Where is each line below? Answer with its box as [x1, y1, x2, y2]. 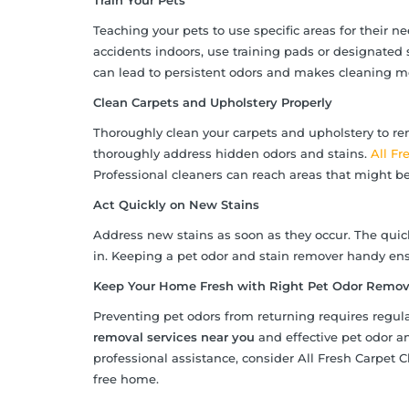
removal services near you [93, 330, 255, 345]
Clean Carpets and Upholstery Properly [93, 95, 332, 110]
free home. [93, 372, 159, 387]
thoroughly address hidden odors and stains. [93, 146, 371, 162]
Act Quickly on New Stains [93, 197, 259, 213]
